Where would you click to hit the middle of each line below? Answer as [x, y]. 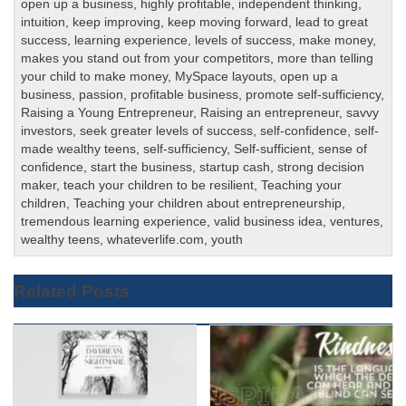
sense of [343, 149]
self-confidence [304, 130]
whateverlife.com [156, 239]
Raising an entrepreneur [270, 112]
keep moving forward [228, 22]
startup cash [235, 167]
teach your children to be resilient [159, 185]
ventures [355, 221]
